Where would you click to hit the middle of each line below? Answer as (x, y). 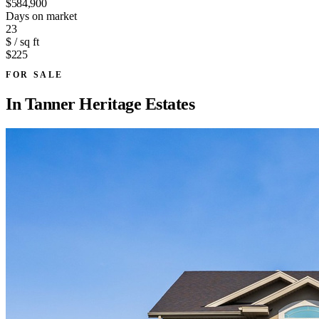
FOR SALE (35, 74)
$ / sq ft (22, 41)
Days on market (41, 16)
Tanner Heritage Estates (110, 104)
